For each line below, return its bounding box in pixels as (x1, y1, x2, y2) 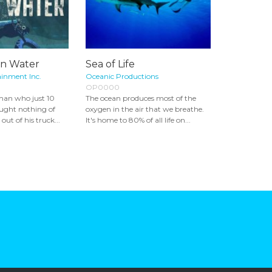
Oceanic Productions (86, 71, 158, 81)
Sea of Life (86, 58, 135, 70)
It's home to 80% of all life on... (86, 115, 191, 124)
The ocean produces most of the (86, 93, 196, 103)
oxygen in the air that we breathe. (86, 104, 204, 114)
